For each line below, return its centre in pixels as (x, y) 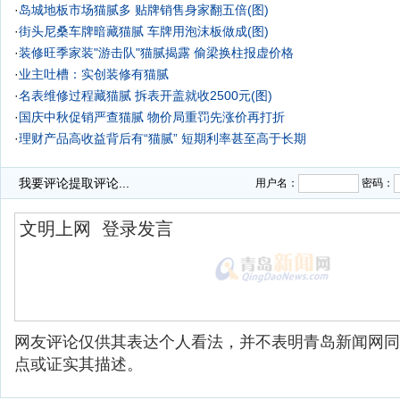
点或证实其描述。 (79, 364)
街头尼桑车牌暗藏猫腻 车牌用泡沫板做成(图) (144, 31)
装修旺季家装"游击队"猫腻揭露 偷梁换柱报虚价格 (156, 53)
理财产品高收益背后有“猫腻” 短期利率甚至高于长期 (162, 138)
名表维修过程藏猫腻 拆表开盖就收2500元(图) (146, 96)
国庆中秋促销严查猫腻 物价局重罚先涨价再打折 (152, 117)
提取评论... (99, 183)
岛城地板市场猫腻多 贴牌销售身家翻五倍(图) (144, 10)
